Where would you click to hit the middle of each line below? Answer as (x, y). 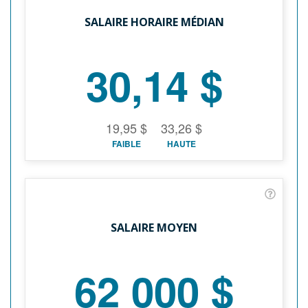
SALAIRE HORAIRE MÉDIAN (154, 22)
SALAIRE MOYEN (154, 227)
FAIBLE (126, 143)
